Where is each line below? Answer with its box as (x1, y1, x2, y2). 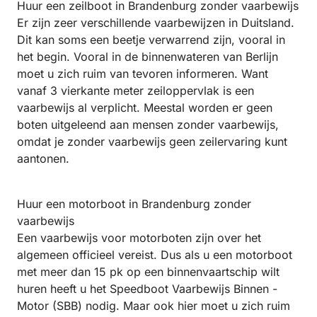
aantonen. (17, 151, 69, 166)
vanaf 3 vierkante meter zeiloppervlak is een (17, 83, 254, 98)
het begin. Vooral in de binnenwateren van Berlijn (17, 49, 278, 64)
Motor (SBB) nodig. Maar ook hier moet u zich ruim (17, 298, 290, 313)
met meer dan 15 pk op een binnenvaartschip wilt (17, 264, 279, 279)
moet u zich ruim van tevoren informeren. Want (17, 66, 268, 81)
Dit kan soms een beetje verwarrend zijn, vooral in (17, 32, 285, 47)
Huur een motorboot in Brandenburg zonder (17, 196, 251, 211)
